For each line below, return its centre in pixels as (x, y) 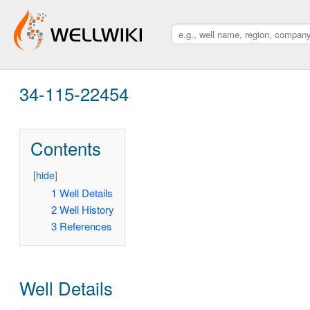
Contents (65, 148)
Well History (86, 210)
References (85, 226)
